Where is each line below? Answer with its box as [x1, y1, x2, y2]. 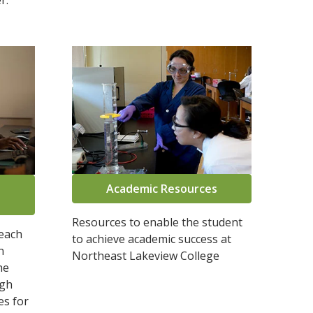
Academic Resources [105, 181, 217, 197]
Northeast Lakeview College [72, 248, 220, 264]
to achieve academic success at [72, 231, 232, 247]
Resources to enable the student [72, 214, 243, 231]
